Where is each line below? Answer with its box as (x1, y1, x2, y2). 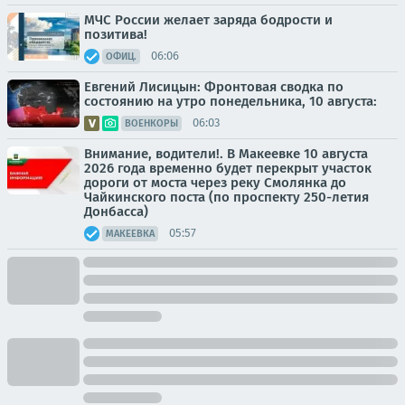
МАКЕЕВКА (106, 227, 155, 240)
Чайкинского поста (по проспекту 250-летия (84, 188, 369, 205)
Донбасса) (84, 202, 148, 220)
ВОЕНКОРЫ (125, 117, 178, 129)
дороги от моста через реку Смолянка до (84, 174, 346, 191)
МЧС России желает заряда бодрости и (84, 11, 333, 28)
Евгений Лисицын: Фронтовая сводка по (84, 78, 344, 95)
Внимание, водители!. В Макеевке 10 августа (84, 145, 368, 162)
